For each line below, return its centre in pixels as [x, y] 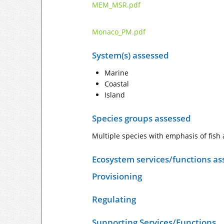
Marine [116, 73]
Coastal [117, 84]
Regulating [114, 199]
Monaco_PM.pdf [119, 32]
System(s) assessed [130, 55]
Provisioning [117, 176]
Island [115, 95]
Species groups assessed [141, 118]
